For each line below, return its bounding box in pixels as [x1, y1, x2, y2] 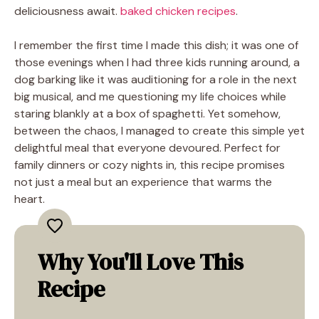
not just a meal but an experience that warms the [14, 174, 272, 189]
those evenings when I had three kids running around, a [14, 54, 300, 70]
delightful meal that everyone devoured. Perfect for [14, 140, 281, 155]
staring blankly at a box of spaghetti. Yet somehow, [14, 105, 281, 121]
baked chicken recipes [120, 3, 236, 19]
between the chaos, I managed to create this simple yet [14, 122, 305, 138]
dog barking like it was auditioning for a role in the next [14, 71, 297, 87]
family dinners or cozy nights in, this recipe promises [14, 157, 285, 172]
